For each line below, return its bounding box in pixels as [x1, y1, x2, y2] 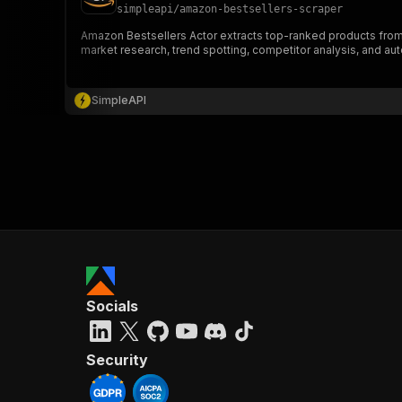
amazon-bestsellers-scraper [179, 3, 343, 15]
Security [86, 351, 148, 369]
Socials [86, 297, 138, 315]
